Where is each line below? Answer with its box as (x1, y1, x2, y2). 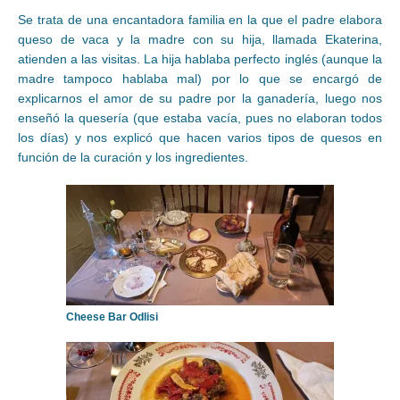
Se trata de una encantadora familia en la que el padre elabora (18, 12, 382, 28)
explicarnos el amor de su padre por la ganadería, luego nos (18, 91, 382, 106)
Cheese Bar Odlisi (66, 311, 158, 324)
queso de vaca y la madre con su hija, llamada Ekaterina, (18, 32, 382, 47)
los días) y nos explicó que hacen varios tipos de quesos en (18, 130, 382, 146)
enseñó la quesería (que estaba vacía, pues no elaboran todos (18, 111, 382, 126)
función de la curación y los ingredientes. (18, 150, 248, 165)
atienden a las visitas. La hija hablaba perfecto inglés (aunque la (18, 52, 382, 67)
